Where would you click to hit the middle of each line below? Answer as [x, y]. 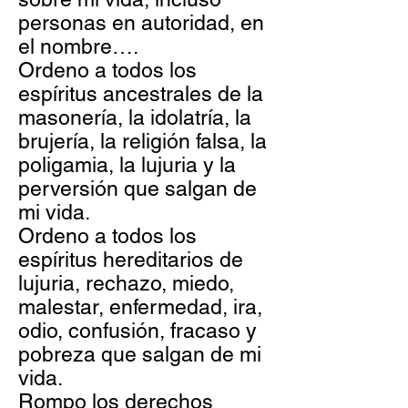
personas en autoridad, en [141, 23]
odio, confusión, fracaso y [138, 331]
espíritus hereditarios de [131, 260]
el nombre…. [78, 46]
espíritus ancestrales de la [141, 94]
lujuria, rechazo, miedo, [126, 283]
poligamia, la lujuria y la [127, 165]
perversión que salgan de [138, 189]
